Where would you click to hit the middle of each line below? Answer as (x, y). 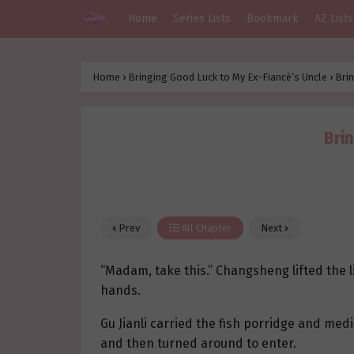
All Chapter (205, 228)
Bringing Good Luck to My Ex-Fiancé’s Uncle (228, 77)
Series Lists (202, 19)
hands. (121, 291)
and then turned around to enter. (198, 344)
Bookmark (273, 19)
